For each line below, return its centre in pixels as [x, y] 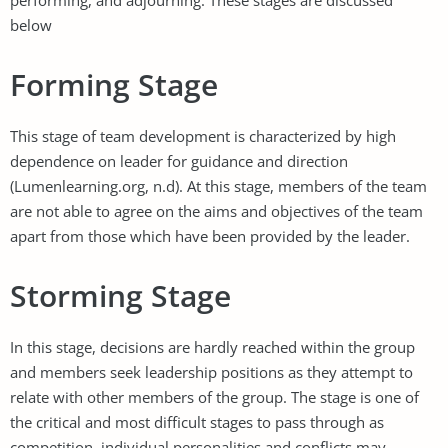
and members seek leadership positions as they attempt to [211, 371]
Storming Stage [120, 295]
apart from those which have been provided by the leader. [210, 235]
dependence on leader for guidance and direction [179, 160]
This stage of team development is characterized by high [203, 135]
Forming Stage [114, 84]
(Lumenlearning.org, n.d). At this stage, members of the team [218, 185]
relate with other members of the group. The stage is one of [214, 396]
